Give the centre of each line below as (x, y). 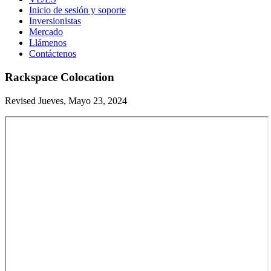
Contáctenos (53, 54)
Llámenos (48, 43)
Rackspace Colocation (60, 77)
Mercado (46, 32)
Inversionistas (55, 21)
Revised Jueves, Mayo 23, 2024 (66, 100)
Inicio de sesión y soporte (77, 10)
